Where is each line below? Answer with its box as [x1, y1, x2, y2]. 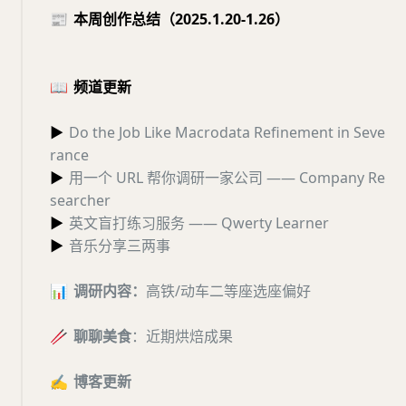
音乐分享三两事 [69, 236, 170, 256]
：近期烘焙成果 [131, 326, 233, 347]
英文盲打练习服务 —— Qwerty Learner [69, 213, 329, 234]
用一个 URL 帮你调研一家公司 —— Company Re [69, 168, 385, 188]
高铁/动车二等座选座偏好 [146, 281, 311, 302]
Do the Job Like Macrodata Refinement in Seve [69, 122, 385, 143]
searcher [50, 190, 111, 211]
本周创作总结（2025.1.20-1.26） [73, 9, 289, 30]
